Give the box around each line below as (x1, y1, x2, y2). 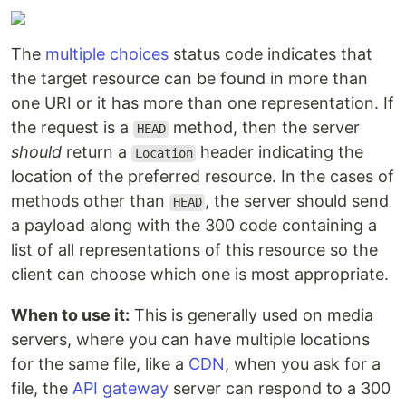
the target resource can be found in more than (11, 69, 368, 89)
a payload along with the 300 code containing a (11, 216, 377, 236)
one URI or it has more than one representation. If (11, 93, 394, 113)
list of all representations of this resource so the (11, 240, 378, 260)
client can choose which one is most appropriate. (11, 265, 389, 285)
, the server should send (205, 191, 390, 211)
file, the (11, 379, 72, 399)
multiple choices (45, 44, 169, 64)
